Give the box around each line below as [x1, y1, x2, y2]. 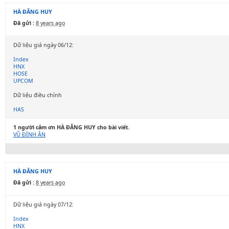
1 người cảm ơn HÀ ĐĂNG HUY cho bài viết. [13, 124, 130, 131]
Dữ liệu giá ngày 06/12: [13, 41, 74, 49]
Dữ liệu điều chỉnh [13, 91, 62, 99]
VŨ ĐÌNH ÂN [13, 131, 45, 138]
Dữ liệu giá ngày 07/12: [13, 201, 74, 208]
